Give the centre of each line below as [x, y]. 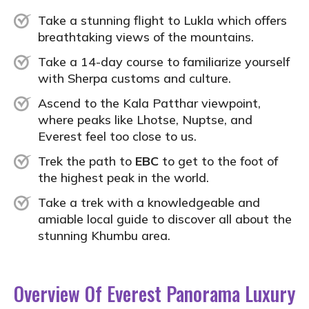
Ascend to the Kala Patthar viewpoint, [149, 103]
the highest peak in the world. [123, 177]
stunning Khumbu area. [104, 235]
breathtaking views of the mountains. [146, 37]
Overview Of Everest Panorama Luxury [154, 293]
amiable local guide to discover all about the [165, 219]
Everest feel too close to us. [117, 136]
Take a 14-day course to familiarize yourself [164, 61]
